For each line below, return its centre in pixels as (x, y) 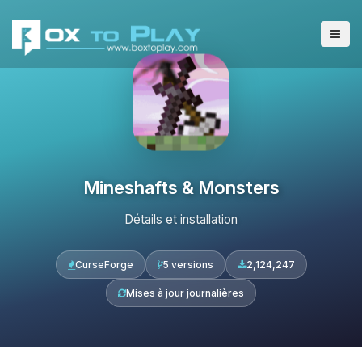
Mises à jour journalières (185, 293)
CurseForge (104, 265)
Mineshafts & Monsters (181, 187)
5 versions (188, 265)
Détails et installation (181, 219)
